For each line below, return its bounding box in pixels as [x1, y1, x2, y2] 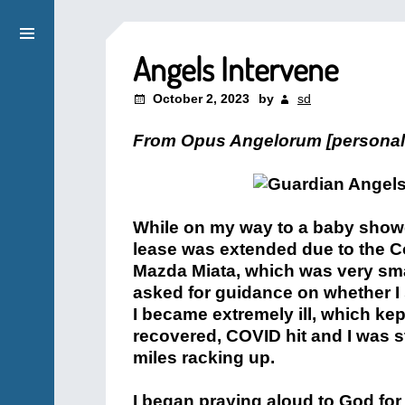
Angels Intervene [133, 48, 338, 89]
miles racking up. [133, 348, 275, 367]
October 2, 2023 [153, 91, 250, 106]
